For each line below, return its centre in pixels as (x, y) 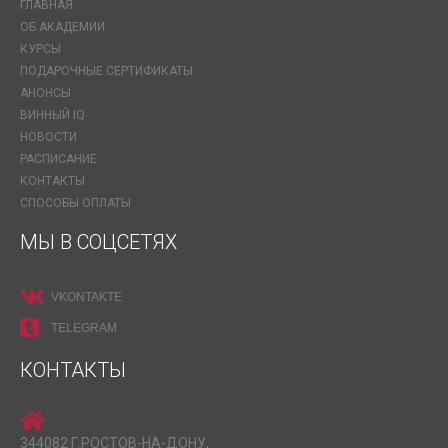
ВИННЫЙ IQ (52, 115)
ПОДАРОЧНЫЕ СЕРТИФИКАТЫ (106, 71)
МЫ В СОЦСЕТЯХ (98, 242)
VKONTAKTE (86, 297)
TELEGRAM (84, 328)
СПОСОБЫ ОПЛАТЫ (75, 203)
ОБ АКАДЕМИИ (62, 27)
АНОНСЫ (45, 93)
